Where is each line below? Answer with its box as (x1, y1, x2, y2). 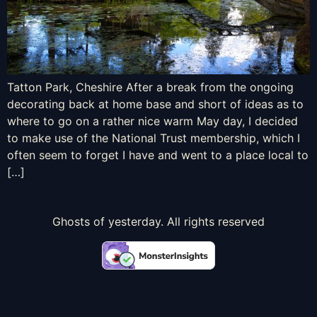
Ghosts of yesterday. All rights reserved (52, 214, 265, 229)
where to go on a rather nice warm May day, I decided (7, 113, 298, 128)
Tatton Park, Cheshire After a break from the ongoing (7, 79, 294, 94)
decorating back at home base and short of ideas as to (7, 96, 304, 111)
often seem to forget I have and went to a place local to (7, 147, 309, 162)
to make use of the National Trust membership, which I (7, 130, 300, 145)
